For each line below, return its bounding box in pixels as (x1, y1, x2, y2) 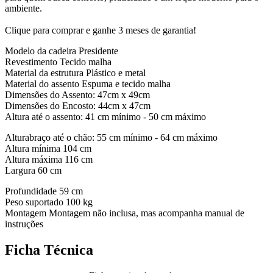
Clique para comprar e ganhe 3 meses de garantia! (5, 24, 196, 35)
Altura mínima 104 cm (5, 143, 91, 154)
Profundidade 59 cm (5, 185, 83, 196)
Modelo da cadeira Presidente (5, 45, 118, 56)
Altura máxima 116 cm (5, 154, 93, 165)
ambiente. (5, 2, 42, 13)
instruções (5, 218, 43, 229)
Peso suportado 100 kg (5, 196, 93, 207)
